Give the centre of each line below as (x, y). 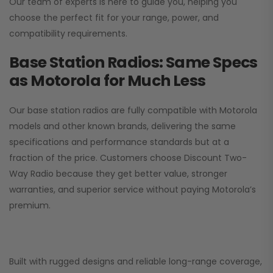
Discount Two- (215, 158)
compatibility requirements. (68, 34)
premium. (30, 206)
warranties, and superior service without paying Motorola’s (133, 190)
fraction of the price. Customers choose (97, 158)
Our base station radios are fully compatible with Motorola (133, 111)
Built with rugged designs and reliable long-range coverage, (136, 262)
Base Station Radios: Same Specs (133, 63)
